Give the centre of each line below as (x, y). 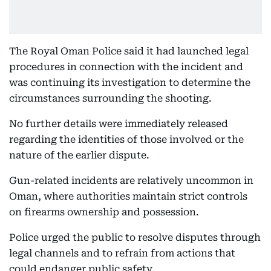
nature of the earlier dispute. (79, 155)
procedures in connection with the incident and (126, 67)
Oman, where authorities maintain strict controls (128, 196)
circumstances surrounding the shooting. (110, 98)
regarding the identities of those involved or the (126, 139)
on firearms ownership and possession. (104, 212)
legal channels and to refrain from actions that (122, 253)
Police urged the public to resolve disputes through (135, 237)
